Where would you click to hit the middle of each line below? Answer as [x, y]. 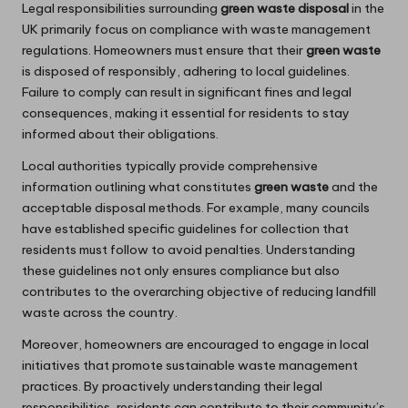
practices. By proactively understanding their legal [172, 387]
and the [353, 187]
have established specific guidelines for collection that [185, 229]
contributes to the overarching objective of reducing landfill [199, 292]
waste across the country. [100, 313]
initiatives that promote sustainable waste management [190, 366]
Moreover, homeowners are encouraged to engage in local [195, 345]
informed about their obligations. [120, 134]
